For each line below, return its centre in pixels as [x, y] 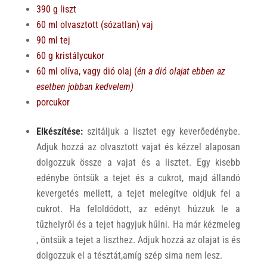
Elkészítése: [59, 132]
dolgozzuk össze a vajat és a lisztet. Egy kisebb [138, 163]
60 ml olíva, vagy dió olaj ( [86, 72]
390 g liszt [56, 10]
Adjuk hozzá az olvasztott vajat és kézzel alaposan [138, 147]
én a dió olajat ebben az [181, 72]
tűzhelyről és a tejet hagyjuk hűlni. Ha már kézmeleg [138, 225]
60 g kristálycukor [70, 56]
